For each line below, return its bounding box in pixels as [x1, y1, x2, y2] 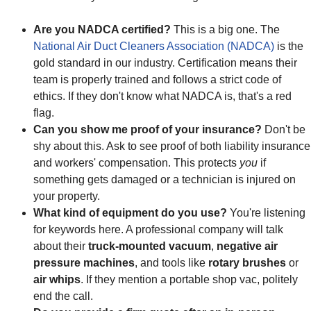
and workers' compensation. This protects [33, 156, 239, 169]
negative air [217, 239, 278, 252]
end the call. [33, 289, 93, 302]
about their [33, 239, 88, 252]
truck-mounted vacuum [88, 239, 211, 252]
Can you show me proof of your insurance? [33, 123, 262, 135]
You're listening [227, 206, 305, 219]
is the [274, 40, 303, 52]
